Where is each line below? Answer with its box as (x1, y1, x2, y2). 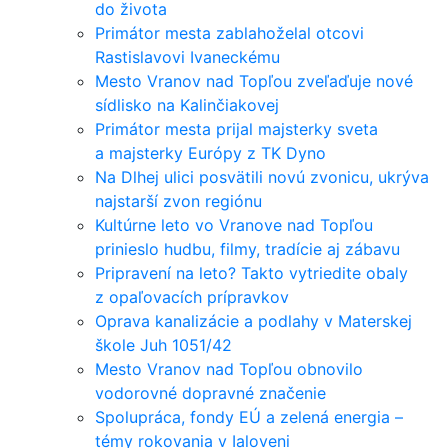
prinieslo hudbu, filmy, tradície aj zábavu (95, 239, 400, 259)
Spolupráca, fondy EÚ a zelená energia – (95, 407, 403, 427)
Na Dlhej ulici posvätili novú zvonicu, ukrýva (95, 167, 429, 187)
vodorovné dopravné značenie (95, 383, 326, 403)
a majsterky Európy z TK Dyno (95, 143, 326, 163)
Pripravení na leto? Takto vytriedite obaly (95, 263, 408, 283)
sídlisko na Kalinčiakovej (95, 95, 279, 115)
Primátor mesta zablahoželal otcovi (95, 23, 364, 43)
